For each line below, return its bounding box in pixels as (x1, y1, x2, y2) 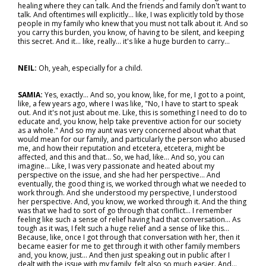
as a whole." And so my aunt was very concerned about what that (18, 125, 236, 135)
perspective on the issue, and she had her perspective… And (18, 170, 220, 180)
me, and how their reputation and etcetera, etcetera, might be (18, 143, 225, 153)
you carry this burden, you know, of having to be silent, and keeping (18, 27, 244, 37)
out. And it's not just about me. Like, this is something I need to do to (18, 107, 247, 118)
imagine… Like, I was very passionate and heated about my (18, 161, 214, 171)
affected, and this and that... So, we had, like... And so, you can (18, 152, 224, 162)
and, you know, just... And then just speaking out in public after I (18, 250, 230, 260)
